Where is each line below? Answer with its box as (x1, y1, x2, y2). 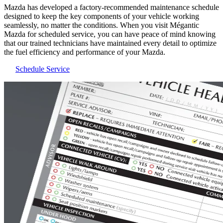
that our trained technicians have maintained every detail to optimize (4, 39, 217, 48)
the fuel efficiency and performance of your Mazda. (4, 48, 165, 57)
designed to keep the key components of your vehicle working (4, 12, 199, 21)
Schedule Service (15, 65, 70, 74)
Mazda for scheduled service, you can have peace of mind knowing (4, 30, 216, 39)
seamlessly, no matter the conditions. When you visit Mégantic (4, 21, 199, 30)
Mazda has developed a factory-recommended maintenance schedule (4, 3, 219, 12)
